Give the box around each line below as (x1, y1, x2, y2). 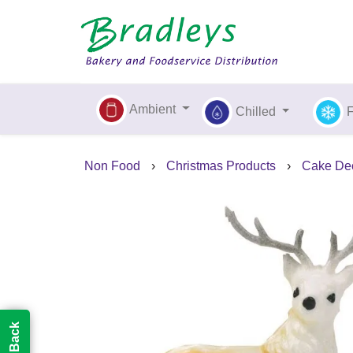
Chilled (235, 105, 276, 118)
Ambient (129, 102, 176, 116)
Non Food (84, 159, 140, 173)
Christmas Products (166, 159, 276, 173)
